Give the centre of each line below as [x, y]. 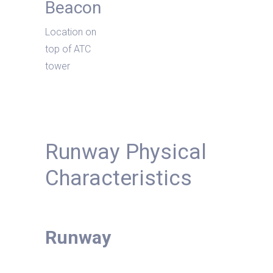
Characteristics [119, 178]
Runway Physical [126, 152]
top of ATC [68, 49]
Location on [71, 32]
